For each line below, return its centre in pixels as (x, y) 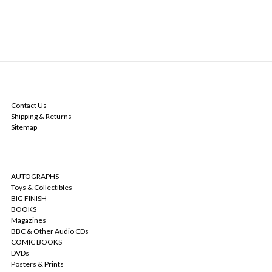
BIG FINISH (29, 198)
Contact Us (29, 105)
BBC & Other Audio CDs (50, 231)
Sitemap (24, 127)
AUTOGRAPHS (35, 176)
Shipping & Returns (41, 116)
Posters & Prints (37, 263)
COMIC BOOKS (36, 242)
